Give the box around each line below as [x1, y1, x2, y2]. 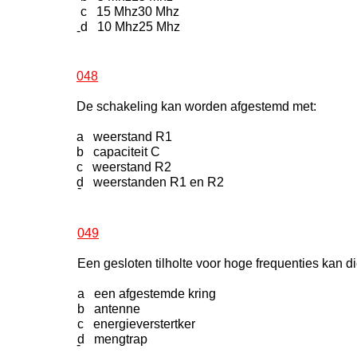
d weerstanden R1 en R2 [76, 175, 224, 189]
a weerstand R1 [76, 130, 172, 143]
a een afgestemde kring [77, 287, 216, 300]
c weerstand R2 [76, 160, 171, 174]
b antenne [77, 302, 140, 316]
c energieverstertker [77, 317, 195, 331]
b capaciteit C [76, 145, 160, 159]
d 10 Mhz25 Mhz [80, 20, 180, 33]
